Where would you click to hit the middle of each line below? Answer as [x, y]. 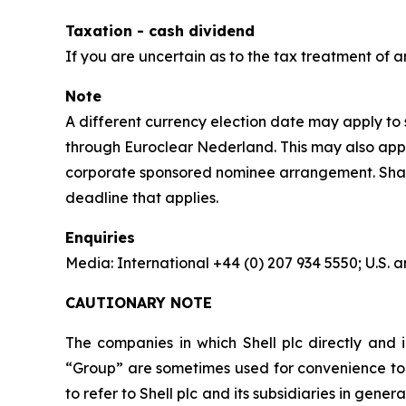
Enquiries [100, 237]
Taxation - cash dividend [160, 30]
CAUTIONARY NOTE [139, 302]
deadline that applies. [142, 197]
